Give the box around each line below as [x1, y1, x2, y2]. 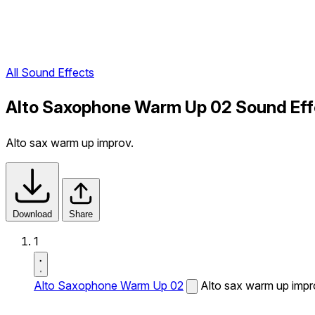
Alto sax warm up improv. [6, 136, 134, 150]
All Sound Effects [6, 65, 94, 80]
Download [13, 209, 52, 219]
